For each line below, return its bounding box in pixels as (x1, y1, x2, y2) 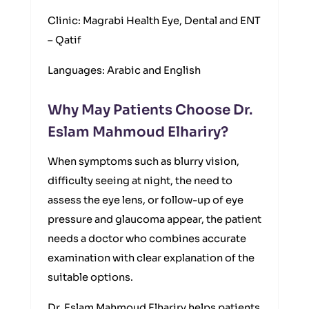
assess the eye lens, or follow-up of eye (48, 194, 243, 206)
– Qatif (48, 34, 81, 46)
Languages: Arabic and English (48, 64, 201, 77)
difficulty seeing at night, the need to (48, 175, 232, 187)
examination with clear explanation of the (48, 252, 255, 264)
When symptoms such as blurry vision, (48, 155, 239, 168)
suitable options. (48, 271, 133, 283)
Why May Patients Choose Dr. (48, 101, 252, 119)
